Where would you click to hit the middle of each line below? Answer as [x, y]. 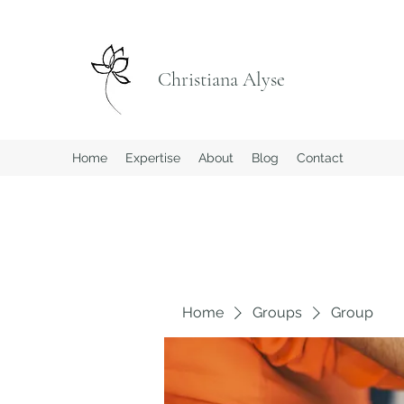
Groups [277, 312]
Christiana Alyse [221, 79]
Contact [320, 158]
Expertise [153, 158]
